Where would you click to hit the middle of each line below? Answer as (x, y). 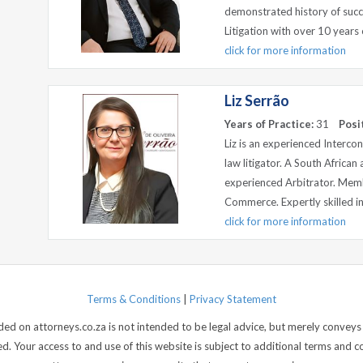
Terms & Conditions (134, 299)
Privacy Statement (233, 299)
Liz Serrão (257, 100)
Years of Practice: (269, 124)
